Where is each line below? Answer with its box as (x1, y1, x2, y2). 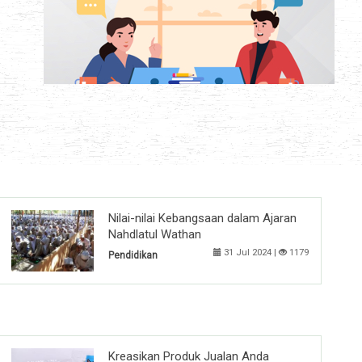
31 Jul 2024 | (221, 247, 279, 259)
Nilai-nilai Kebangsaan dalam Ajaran (108, 211, 297, 226)
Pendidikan (108, 250, 158, 262)
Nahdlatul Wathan (108, 227, 201, 242)
